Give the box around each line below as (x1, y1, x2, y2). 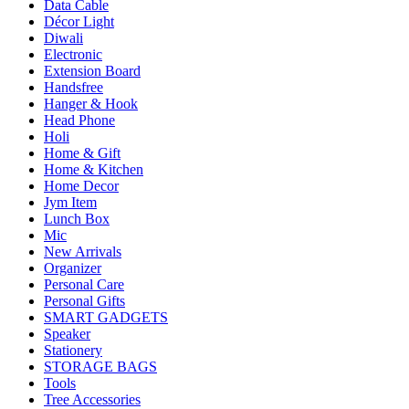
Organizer (44, 259, 101, 276)
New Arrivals (44, 243, 121, 259)
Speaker (44, 325, 90, 341)
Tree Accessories (44, 391, 141, 407)
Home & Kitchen (44, 161, 143, 177)
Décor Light (44, 13, 114, 29)
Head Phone (44, 111, 115, 128)
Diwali (44, 29, 83, 46)
